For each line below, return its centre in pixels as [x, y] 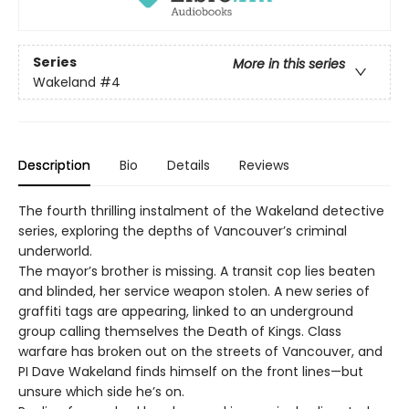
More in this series [289, 63]
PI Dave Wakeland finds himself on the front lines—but [191, 372]
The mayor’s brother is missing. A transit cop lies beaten [197, 272]
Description [54, 166]
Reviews [264, 166]
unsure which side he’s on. [101, 392]
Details [189, 166]
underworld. [55, 252]
